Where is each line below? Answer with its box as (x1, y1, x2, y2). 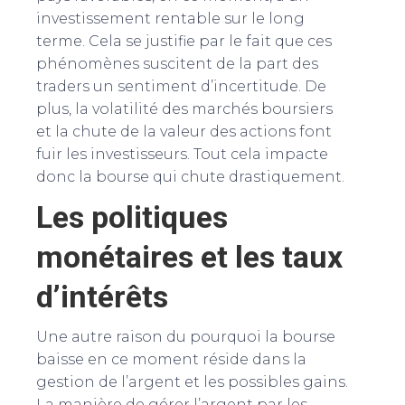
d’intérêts (36, 278, 168, 315)
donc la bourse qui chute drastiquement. (36, 167, 344, 185)
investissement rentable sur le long (36, 9, 305, 27)
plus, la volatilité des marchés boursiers (36, 99, 333, 118)
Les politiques (36, 198, 228, 235)
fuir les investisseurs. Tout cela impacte (36, 145, 328, 163)
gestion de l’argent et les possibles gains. (36, 372, 348, 391)
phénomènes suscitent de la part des (36, 54, 318, 72)
